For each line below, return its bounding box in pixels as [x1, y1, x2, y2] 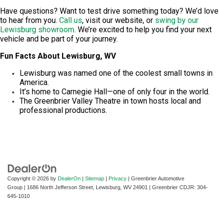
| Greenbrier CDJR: [148, 184, 197, 190]
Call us [59, 15, 82, 25]
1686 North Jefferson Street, [25, 184, 94, 190]
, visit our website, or [82, 15, 155, 25]
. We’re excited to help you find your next [74, 24, 212, 34]
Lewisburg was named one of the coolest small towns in [20, 68, 213, 78]
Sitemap [85, 175, 104, 181]
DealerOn [58, 175, 81, 181]
